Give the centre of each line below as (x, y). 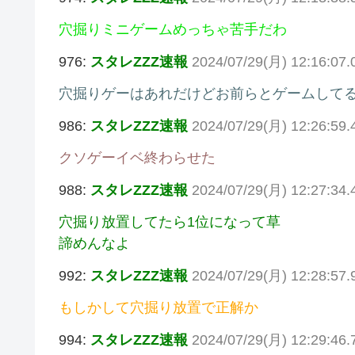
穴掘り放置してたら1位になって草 (170, 222)
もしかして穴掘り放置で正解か (158, 308)
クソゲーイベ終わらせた (137, 158)
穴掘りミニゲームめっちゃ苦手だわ (173, 30)
